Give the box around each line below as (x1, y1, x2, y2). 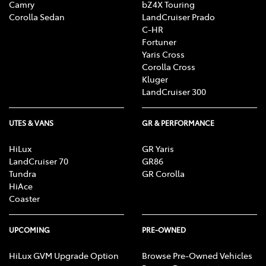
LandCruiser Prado (142, 11, 215, 23)
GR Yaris (142, 142, 174, 155)
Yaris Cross (142, 48, 185, 61)
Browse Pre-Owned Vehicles (142, 249, 252, 262)
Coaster (9, 192, 40, 205)
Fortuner (142, 36, 176, 48)
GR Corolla (142, 167, 185, 180)
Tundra (9, 167, 36, 180)
